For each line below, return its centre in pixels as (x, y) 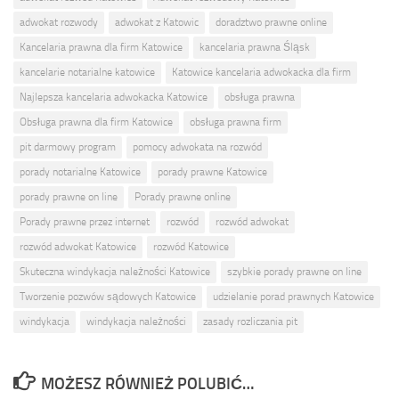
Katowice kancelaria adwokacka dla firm (261, 72)
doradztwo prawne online (271, 22)
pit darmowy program (68, 147)
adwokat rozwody (59, 22)
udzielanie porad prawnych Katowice (293, 296)
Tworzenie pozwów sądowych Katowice (108, 296)
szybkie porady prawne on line (294, 271)
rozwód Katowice (191, 246)
